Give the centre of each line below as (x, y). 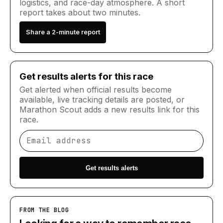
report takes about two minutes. (80, 12)
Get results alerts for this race (87, 76)
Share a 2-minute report (63, 32)
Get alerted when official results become (96, 90)
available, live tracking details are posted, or (102, 100)
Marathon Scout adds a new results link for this (110, 110)
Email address (45, 129)
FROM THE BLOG (44, 210)
